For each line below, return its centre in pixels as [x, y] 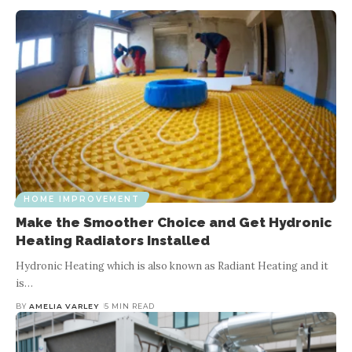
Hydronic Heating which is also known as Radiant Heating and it [172, 266]
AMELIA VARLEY [64, 306]
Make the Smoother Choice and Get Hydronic [174, 222]
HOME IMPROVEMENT [82, 199]
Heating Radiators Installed [113, 240]
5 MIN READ [129, 306]
